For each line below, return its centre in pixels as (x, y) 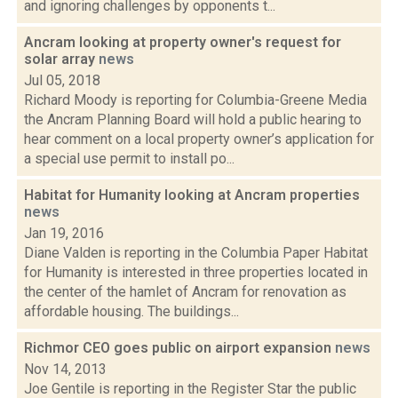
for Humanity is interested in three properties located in (196, 272)
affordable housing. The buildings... (131, 311)
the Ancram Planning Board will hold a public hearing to (193, 119)
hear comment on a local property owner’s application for (199, 139)
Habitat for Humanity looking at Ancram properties (192, 195)
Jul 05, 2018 (62, 80)
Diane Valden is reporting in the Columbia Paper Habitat (196, 253)
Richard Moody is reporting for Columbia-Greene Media (195, 100)
